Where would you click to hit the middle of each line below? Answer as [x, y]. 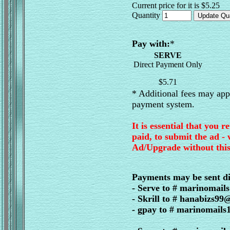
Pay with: [151, 44]
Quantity [147, 15]
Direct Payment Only [168, 64]
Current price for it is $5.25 [176, 5]
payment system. [163, 104]
